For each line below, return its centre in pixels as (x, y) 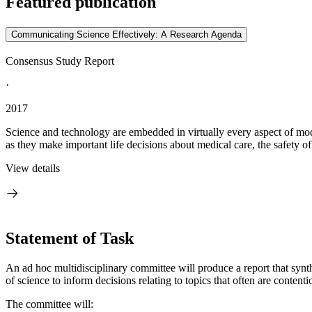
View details (33, 168)
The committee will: (49, 304)
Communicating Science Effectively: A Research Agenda (126, 35)
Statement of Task (70, 238)
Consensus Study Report (60, 61)
